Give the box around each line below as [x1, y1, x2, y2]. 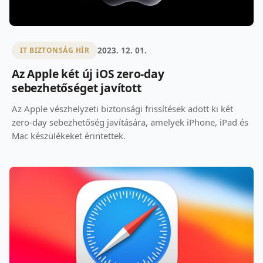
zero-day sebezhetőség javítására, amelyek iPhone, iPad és [12, 116, 248, 128]
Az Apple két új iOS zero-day [12, 65, 164, 82]
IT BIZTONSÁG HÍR [19, 45, 90, 56]
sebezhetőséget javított [12, 79, 141, 96]
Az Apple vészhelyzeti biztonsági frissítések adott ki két [12, 102, 233, 114]
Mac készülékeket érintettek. [12, 129, 126, 141]
